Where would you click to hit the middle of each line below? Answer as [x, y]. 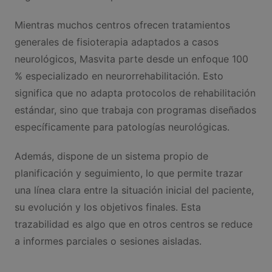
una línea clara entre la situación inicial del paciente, [134, 190]
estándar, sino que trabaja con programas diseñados [135, 110]
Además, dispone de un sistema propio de [111, 156]
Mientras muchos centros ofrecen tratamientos [122, 25]
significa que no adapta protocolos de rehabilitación [135, 93]
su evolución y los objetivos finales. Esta [107, 207]
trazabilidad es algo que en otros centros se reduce [133, 224]
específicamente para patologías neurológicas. [122, 127]
